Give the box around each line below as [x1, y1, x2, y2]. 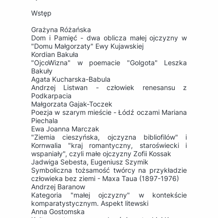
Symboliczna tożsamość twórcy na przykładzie [31, 166, 187, 175]
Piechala [31, 116, 60, 125]
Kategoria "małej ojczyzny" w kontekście [31, 191, 187, 200]
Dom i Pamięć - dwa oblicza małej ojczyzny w [31, 34, 187, 42]
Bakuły [31, 67, 54, 75]
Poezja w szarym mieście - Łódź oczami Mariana [31, 108, 187, 117]
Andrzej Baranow [31, 182, 85, 191]
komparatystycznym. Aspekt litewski [31, 199, 150, 208]
